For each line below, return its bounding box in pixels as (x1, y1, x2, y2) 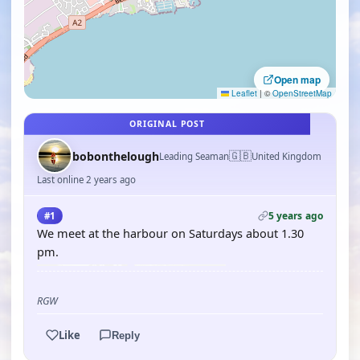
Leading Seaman (159, 149, 229, 162)
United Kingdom (252, 149, 321, 162)
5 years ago (268, 209, 323, 223)
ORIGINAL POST (129, 118, 205, 129)
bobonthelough (72, 148, 159, 164)
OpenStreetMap (272, 88, 332, 99)
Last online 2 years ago (37, 174, 136, 186)
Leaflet (229, 88, 257, 99)
